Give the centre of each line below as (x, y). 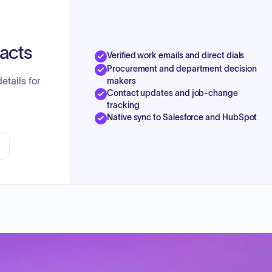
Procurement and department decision (182, 68)
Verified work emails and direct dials (176, 55)
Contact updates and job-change (172, 93)
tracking (123, 105)
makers (121, 80)
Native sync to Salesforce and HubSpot (182, 117)
